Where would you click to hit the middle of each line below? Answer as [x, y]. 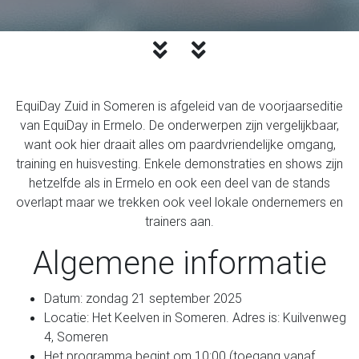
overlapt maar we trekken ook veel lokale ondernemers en [179, 202]
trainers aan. [179, 221]
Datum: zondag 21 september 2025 [143, 298]
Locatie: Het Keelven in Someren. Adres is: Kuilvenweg [195, 317]
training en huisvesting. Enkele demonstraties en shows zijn [179, 163]
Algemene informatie [179, 262]
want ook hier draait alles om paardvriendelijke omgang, [179, 144]
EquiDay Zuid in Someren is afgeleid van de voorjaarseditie [179, 105]
